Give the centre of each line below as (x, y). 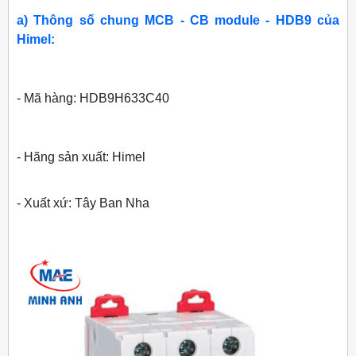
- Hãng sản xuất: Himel (81, 157)
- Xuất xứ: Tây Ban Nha (83, 203)
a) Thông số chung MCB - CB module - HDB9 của (178, 21)
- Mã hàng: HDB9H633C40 (93, 99)
